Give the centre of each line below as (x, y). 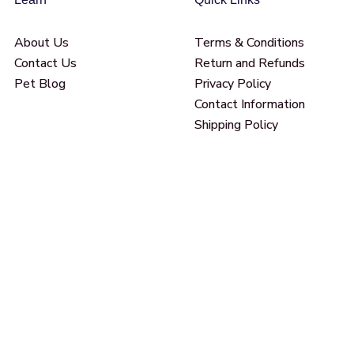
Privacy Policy (233, 83)
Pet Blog (40, 83)
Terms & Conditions (249, 42)
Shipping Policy (236, 124)
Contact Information (250, 104)
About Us (41, 42)
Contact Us (45, 63)
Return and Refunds (250, 63)
